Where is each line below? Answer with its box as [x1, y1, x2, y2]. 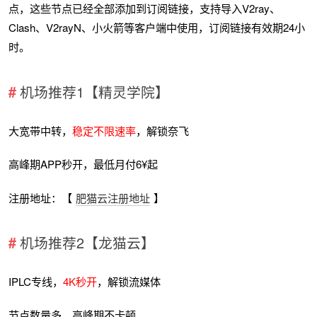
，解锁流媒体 [97, 273, 161, 289]
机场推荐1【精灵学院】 [19, 81, 169, 102]
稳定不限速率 [72, 122, 137, 138]
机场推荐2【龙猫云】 [19, 232, 155, 253]
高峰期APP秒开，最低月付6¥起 [8, 156, 158, 172]
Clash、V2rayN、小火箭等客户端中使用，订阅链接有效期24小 [8, 20, 306, 35]
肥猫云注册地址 [76, 190, 151, 205]
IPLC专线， [8, 273, 64, 289]
